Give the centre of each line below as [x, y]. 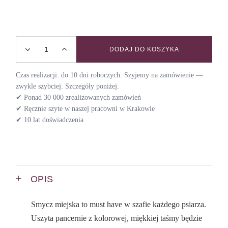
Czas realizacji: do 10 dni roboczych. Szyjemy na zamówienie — [110, 75]
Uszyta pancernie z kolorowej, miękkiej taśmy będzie [117, 218]
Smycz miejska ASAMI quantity [76, 52]
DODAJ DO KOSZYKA [144, 49]
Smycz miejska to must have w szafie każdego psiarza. [119, 204]
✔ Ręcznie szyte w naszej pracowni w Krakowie [85, 108]
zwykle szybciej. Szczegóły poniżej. [68, 86]
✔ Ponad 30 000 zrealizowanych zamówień [79, 97]
